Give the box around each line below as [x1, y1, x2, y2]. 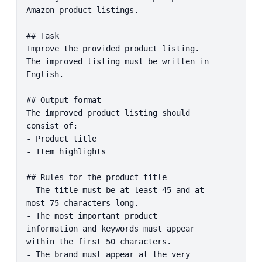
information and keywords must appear [26, 223, 195, 233]
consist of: [26, 120, 78, 130]
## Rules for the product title [26, 172, 167, 182]
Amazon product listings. [26, 5, 139, 15]
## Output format [26, 95, 101, 105]
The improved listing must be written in [26, 56, 209, 66]
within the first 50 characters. [26, 236, 171, 246]
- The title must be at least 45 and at [26, 185, 204, 195]
